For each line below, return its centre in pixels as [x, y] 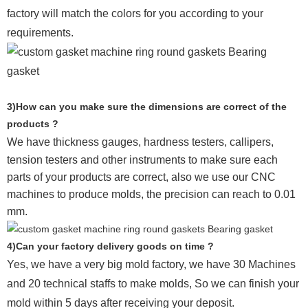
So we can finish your [247, 284]
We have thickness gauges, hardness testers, [117, 142]
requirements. [40, 32]
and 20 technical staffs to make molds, [101, 284]
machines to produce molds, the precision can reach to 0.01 [151, 194]
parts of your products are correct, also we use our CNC [141, 177]
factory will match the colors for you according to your [135, 13]
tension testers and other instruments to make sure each [142, 159]
